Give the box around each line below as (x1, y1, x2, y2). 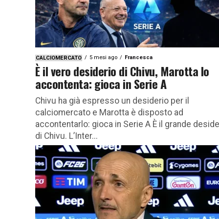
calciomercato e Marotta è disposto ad (35, 107, 183, 117)
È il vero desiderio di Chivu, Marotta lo (35, 62, 209, 80)
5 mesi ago (89, 54, 117, 61)
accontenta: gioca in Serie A (35, 74, 167, 92)
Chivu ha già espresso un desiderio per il (35, 95, 189, 106)
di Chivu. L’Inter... (35, 131, 98, 141)
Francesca (125, 54, 153, 61)
